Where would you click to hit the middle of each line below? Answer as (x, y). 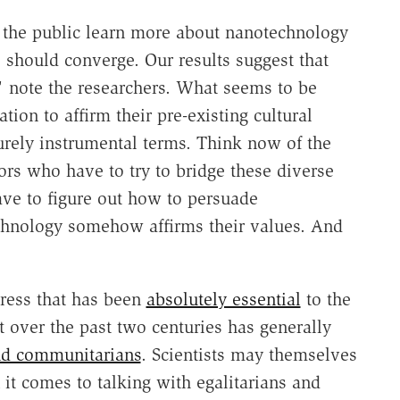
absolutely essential (223, 300)
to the (325, 300)
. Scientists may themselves (249, 355)
